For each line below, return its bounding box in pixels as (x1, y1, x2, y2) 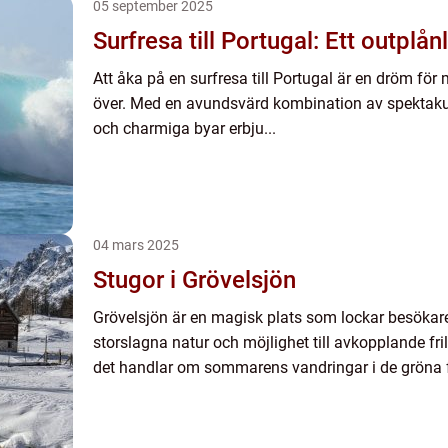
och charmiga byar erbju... (93, 119, 276, 138)
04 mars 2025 (93, 237, 179, 253)
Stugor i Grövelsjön (93, 266, 296, 294)
